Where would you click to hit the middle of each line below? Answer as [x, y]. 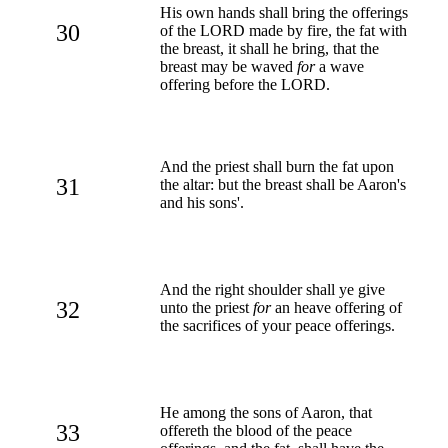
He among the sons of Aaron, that [266, 412]
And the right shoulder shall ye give [272, 289]
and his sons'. [202, 202]
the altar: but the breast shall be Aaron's [283, 184]
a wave [339, 66]
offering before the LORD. [245, 84]
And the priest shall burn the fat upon [277, 166]
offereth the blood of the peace [256, 430]
